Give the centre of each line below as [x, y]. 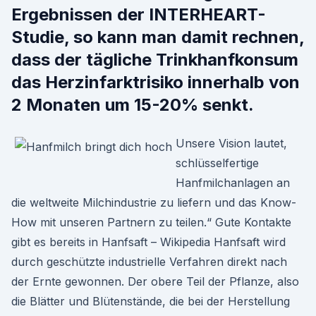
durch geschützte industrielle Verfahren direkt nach [149, 262]
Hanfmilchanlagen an [233, 183]
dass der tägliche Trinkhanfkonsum [155, 60]
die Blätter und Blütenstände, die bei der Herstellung [151, 301]
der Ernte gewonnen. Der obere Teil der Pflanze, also [155, 281]
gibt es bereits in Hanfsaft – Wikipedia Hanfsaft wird [148, 242]
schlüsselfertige [217, 163]
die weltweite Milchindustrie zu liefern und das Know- [154, 202]
